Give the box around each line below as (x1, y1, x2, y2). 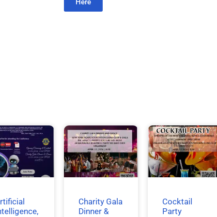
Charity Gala (78, 196, 123, 206)
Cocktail (162, 196, 193, 206)
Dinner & (78, 206, 109, 216)
